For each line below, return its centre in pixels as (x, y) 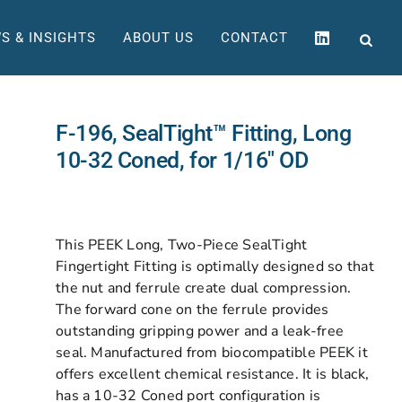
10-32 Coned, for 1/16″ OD (182, 160)
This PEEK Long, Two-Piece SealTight (182, 245)
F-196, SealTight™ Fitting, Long (204, 133)
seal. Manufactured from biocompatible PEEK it (212, 353)
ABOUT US (158, 37)
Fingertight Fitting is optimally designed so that (215, 267)
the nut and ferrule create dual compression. (204, 288)
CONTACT (254, 37)
